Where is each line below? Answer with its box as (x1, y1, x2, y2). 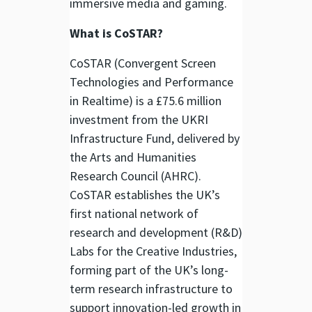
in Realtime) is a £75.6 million (70, 93, 221, 109)
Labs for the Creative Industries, (70, 243, 237, 260)
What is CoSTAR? (70, 25, 163, 42)
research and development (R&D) (70, 224, 242, 241)
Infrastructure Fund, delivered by (70, 130, 240, 147)
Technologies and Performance (70, 74, 233, 91)
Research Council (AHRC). (70, 168, 201, 185)
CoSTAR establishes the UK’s (70, 187, 220, 203)
